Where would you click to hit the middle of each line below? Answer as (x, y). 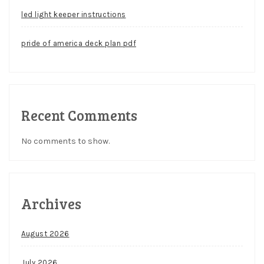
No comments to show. (65, 141)
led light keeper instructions (74, 14)
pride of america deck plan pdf (79, 43)
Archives (51, 203)
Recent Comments (79, 115)
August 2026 (45, 233)
